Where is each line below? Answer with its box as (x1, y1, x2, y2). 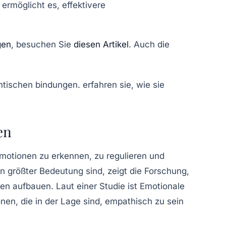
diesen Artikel (74, 39, 129, 49)
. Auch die (129, 39, 169, 49)
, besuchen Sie (11, 39, 74, 49)
